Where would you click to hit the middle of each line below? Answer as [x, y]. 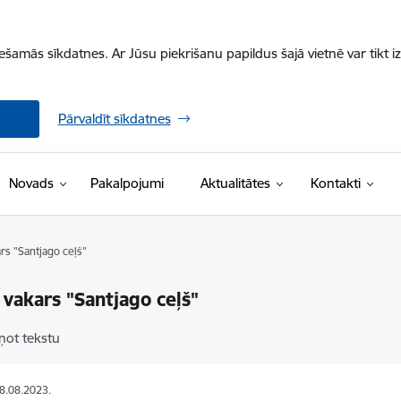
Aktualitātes [235, 183]
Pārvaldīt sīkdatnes [114, 119]
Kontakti [335, 183]
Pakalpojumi [127, 183]
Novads [31, 183]
